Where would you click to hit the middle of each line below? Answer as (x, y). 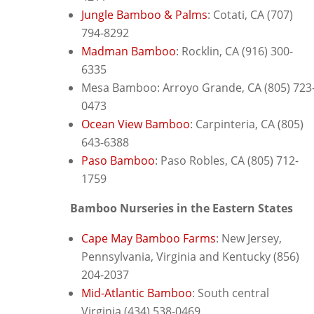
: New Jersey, (249, 238)
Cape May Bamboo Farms (149, 238)
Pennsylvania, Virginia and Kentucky (177, 256)
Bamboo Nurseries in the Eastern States (182, 208)
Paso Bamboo (118, 160)
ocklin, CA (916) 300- (241, 51)
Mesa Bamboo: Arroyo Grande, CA (173, 87)
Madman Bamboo (129, 51)
